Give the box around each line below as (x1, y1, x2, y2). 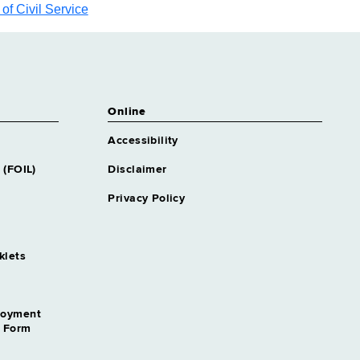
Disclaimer (108, 164, 167, 175)
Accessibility (108, 135, 178, 146)
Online (108, 106, 146, 117)
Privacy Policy (108, 193, 186, 204)
